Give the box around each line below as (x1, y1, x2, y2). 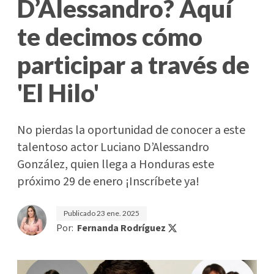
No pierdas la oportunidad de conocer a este (17, 122, 245, 139)
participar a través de (17, 50, 250, 80)
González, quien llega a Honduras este (17, 156, 214, 173)
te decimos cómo (17, 22, 202, 51)
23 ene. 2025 (97, 209, 139, 218)
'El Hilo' (17, 78, 99, 108)
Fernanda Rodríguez (77, 221, 166, 235)
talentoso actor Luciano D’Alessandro (17, 139, 209, 156)
